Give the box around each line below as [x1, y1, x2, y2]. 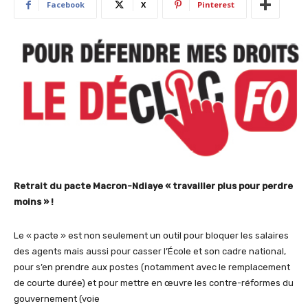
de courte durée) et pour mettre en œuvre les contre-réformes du [14, 278, 294, 289]
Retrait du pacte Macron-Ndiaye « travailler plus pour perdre [14, 181, 293, 192]
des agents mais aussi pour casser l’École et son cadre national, [14, 246, 286, 257]
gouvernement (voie [14, 294, 100, 305]
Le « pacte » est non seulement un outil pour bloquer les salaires [14, 230, 289, 241]
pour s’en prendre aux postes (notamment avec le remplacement [14, 262, 290, 273]
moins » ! [14, 197, 54, 208]
